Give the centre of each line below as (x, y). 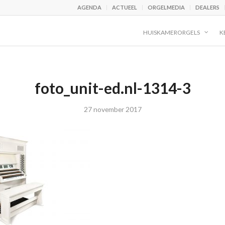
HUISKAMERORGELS (172, 33)
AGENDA (89, 7)
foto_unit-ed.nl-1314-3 (113, 88)
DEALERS (207, 7)
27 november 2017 (113, 109)
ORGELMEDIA (166, 7)
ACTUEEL (125, 7)
